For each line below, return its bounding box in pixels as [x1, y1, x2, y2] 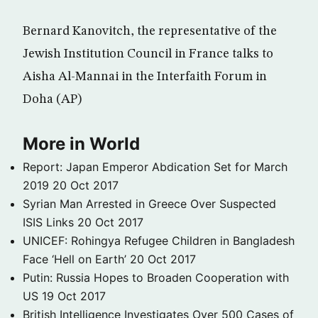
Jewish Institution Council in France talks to [23, 48, 273, 60]
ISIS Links [23, 215, 74, 229]
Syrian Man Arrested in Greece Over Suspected [23, 197, 276, 211]
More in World [23, 133, 140, 154]
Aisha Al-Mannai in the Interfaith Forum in [23, 70, 267, 83]
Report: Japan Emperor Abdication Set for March [23, 160, 287, 174]
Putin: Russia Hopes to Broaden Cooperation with [23, 270, 289, 285]
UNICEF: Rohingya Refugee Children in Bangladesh [23, 234, 295, 248]
